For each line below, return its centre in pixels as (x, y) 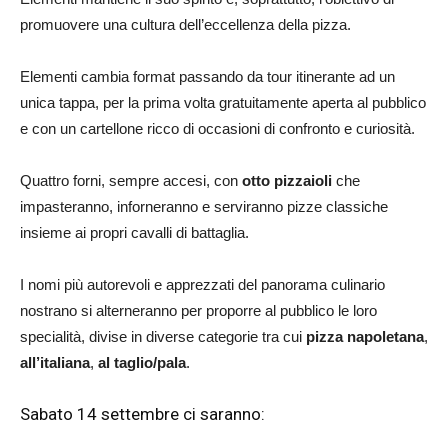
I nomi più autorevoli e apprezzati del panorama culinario (202, 284)
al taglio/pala (142, 362)
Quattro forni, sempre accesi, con (131, 180)
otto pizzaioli (287, 180)
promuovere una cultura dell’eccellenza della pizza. (185, 24)
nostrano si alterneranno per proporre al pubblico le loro (198, 310)
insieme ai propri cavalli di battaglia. (134, 232)
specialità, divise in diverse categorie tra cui (163, 336)
